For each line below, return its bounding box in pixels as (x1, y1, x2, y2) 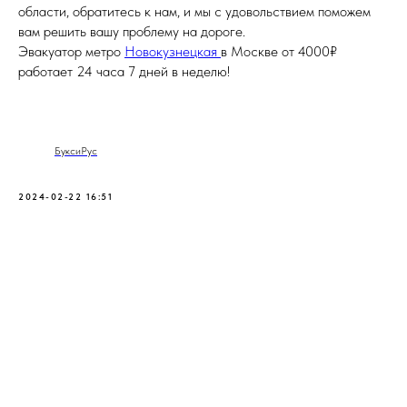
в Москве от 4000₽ (221, 43, 337, 61)
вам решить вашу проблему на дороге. (18, 23, 245, 41)
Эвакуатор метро (18, 43, 124, 61)
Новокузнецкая (124, 43, 221, 61)
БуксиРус (55, 144, 97, 158)
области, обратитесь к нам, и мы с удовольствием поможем (18, 3, 371, 21)
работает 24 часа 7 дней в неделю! (18, 63, 230, 81)
